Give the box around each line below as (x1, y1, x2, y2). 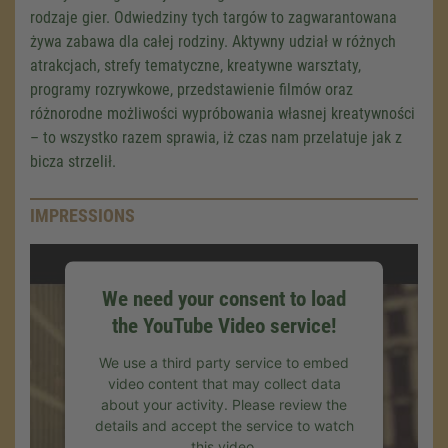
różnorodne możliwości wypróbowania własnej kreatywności (30, 103, 415, 123)
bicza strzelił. (30, 151, 116, 171)
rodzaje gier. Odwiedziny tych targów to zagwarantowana (30, 7, 397, 27)
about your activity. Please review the (101, 395, 347, 413)
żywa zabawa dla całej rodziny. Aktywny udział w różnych (30, 31, 396, 51)
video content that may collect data (107, 374, 341, 392)
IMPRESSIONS (30, 204, 135, 226)
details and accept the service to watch (94, 416, 354, 434)
